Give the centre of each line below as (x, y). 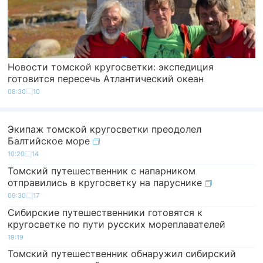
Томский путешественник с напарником (102, 171)
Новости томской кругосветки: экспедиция (111, 67)
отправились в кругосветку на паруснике (107, 183)
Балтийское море (50, 141)
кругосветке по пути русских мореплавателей (117, 224)
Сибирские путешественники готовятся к (105, 212)
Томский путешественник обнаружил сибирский (122, 253)
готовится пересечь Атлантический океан (106, 78)
